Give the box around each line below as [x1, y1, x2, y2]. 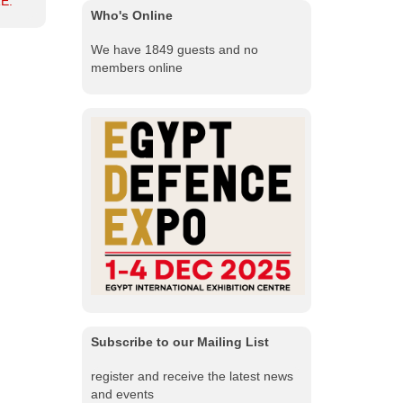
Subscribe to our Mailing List [91, 335, 269, 350]
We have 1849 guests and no [91, 42, 258, 58]
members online [91, 60, 183, 76]
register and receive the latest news [91, 369, 293, 384]
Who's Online [91, 8, 173, 23]
